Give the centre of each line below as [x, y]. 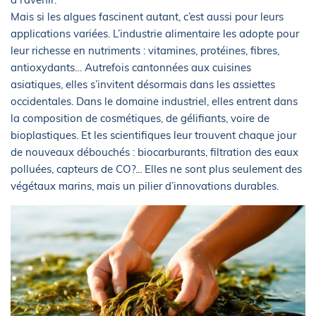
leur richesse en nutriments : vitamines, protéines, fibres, [145, 50]
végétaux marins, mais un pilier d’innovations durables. [145, 186]
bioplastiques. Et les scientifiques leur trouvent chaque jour [153, 135]
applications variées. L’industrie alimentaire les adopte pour [155, 33]
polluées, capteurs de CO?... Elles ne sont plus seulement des [156, 169]
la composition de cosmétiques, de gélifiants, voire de [140, 118]
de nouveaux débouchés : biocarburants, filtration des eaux [154, 152]
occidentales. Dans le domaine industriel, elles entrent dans [154, 101]
